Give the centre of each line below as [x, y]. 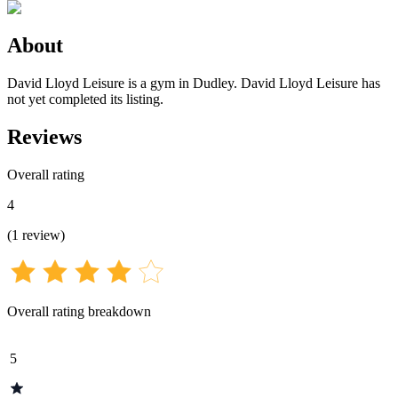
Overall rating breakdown [79, 311]
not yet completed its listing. [85, 99]
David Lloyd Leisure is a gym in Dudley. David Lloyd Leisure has [194, 83]
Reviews [44, 136]
